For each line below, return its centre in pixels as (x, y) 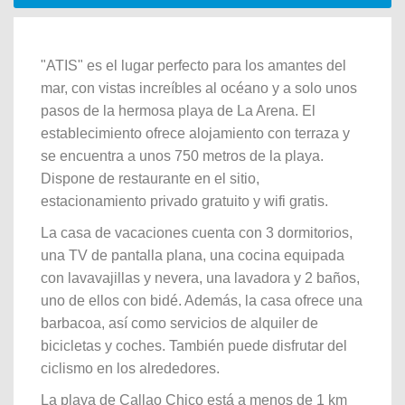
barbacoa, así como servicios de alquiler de (179, 323)
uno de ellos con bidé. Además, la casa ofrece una (202, 301)
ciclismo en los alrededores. (130, 368)
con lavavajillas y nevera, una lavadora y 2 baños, (200, 278)
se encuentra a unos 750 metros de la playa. (182, 156)
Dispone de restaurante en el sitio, (150, 179)
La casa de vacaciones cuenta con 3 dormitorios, (197, 233)
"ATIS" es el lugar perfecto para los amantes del (193, 66)
